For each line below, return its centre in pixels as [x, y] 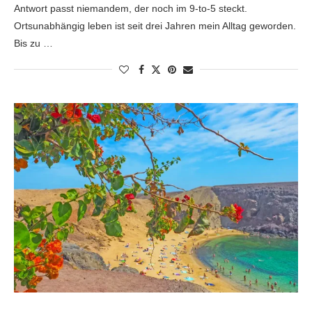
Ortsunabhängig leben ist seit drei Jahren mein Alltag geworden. [155, 25]
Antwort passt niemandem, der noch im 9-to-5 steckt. [131, 8]
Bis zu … [33, 43]
